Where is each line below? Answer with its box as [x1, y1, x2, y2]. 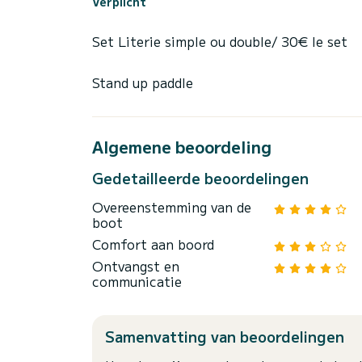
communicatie [92, 271, 182, 292]
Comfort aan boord [92, 234, 214, 255]
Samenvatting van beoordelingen [105, 326, 344, 347]
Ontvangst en [92, 256, 179, 276]
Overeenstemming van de [92, 197, 251, 217]
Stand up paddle [92, 73, 193, 93]
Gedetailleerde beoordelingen [92, 167, 309, 189]
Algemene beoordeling [92, 134, 271, 158]
